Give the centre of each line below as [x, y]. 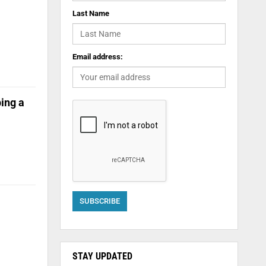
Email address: [97, 57]
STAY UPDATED [102, 256]
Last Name [91, 13]
